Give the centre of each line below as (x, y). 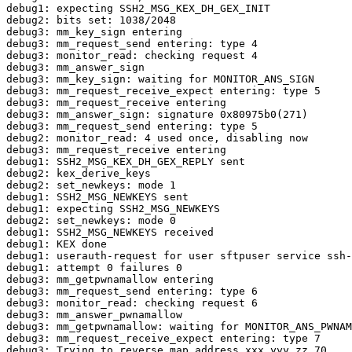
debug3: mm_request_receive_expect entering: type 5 (163, 91)
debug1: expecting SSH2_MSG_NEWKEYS (113, 209)
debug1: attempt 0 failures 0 (94, 268)
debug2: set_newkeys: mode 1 (91, 185)
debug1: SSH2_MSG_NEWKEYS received (110, 233)
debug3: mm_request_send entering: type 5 (132, 126)
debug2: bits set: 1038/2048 (91, 20)
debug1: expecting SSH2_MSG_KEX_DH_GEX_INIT (138, 9)
